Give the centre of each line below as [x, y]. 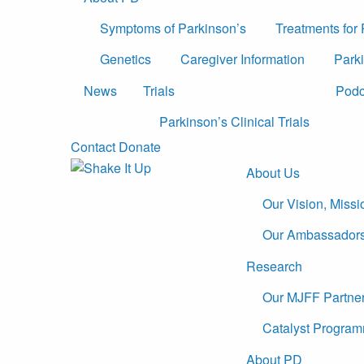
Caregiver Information [243, 59]
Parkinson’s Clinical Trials [234, 122]
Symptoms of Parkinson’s [173, 28]
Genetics [126, 59]
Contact [93, 147]
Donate [140, 147]
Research [274, 266]
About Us [273, 172]
